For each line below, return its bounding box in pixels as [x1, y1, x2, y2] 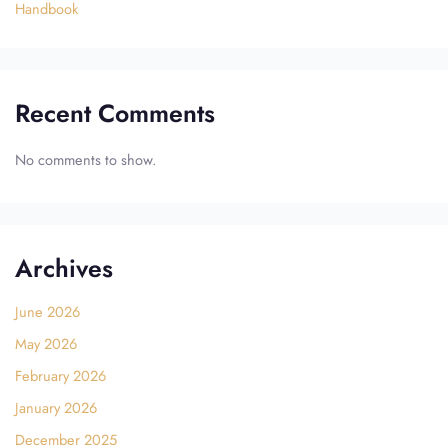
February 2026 [14, 364, 106, 386]
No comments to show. [14, 149, 156, 171]
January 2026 [14, 396, 97, 418]
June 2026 [14, 300, 80, 322]
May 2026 [14, 332, 77, 354]
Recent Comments [14, 94, 215, 131]
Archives [14, 250, 113, 287]
